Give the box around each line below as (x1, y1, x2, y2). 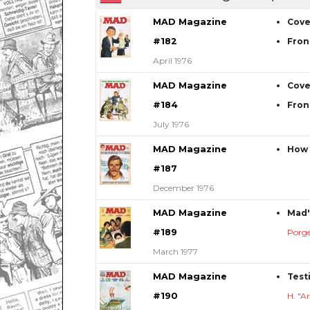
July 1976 (152, 118, 189, 129)
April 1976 (152, 55, 192, 66)
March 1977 (152, 246, 198, 257)
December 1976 (152, 182, 214, 193)
